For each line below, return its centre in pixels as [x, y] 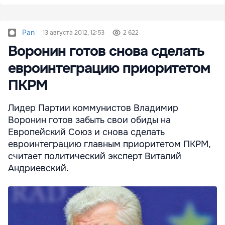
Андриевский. [38, 168]
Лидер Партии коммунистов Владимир [93, 108]
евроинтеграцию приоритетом [109, 68]
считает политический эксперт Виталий [95, 156]
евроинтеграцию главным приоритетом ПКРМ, [109, 144]
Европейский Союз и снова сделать [86, 132]
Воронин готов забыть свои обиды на [89, 120]
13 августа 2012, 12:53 [74, 32]
